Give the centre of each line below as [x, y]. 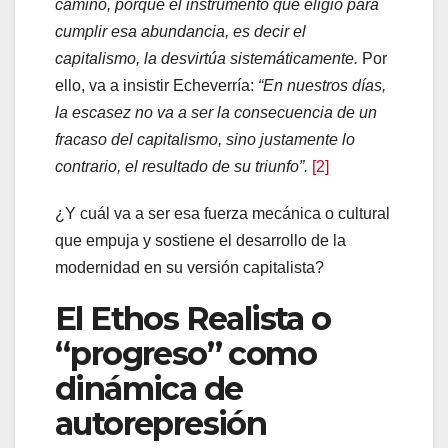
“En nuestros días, [320, 85]
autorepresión [161, 423]
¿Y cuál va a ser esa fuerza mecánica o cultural [222, 213]
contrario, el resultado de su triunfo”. [183, 166]
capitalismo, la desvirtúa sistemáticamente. [208, 58]
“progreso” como [185, 353]
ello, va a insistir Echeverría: [154, 85]
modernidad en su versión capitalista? [189, 267]
